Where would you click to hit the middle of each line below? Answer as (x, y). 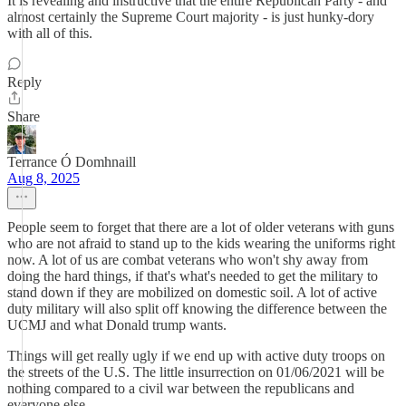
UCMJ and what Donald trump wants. (117, 325)
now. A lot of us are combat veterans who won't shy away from (188, 260)
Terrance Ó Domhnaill (72, 162)
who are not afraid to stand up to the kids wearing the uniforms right (201, 243)
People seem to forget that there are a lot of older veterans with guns (201, 227)
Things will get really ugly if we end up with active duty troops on (196, 356)
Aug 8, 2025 (43, 178)
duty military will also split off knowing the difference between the (197, 309)
